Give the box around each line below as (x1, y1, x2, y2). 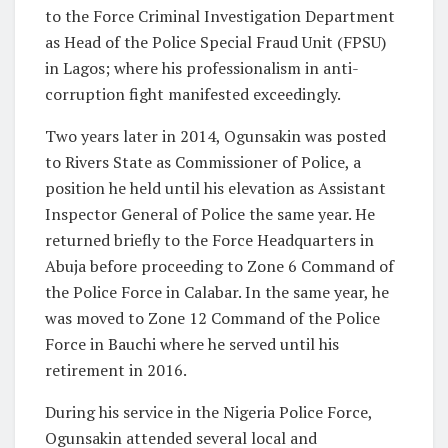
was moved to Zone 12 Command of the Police (45, 306, 380, 329)
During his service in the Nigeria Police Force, (45, 400, 372, 423)
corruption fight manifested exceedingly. (45, 82, 341, 105)
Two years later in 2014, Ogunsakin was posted (45, 124, 386, 147)
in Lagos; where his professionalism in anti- (45, 56, 359, 79)
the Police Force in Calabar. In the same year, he (45, 280, 389, 303)
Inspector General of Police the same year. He (45, 202, 375, 225)
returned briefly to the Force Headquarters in (45, 228, 374, 251)
